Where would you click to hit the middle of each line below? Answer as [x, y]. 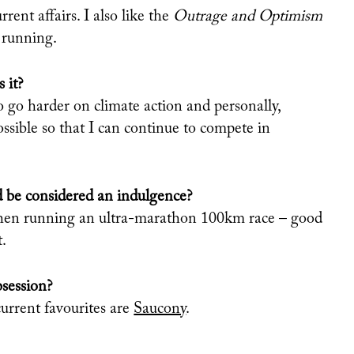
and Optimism [277, 17]
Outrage [202, 17]
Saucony [160, 309]
